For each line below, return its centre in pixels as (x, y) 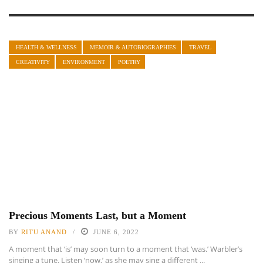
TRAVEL (200, 47)
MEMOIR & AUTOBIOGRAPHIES (133, 47)
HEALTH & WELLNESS (46, 47)
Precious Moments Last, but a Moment (97, 215)
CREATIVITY (33, 62)
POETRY (129, 62)
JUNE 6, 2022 (116, 232)
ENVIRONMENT (84, 62)
